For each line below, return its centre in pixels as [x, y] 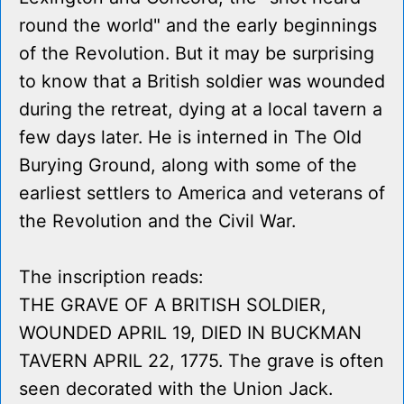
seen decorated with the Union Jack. [176, 389]
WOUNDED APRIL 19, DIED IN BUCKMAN [190, 333]
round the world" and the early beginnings [198, 26]
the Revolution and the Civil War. [157, 221]
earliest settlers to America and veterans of [202, 193]
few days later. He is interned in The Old [190, 138]
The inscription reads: [111, 277]
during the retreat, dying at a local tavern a [201, 110]
